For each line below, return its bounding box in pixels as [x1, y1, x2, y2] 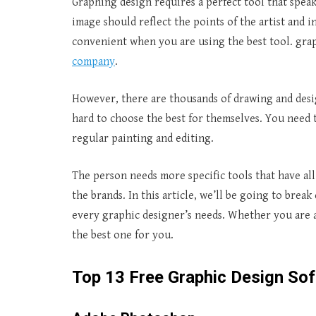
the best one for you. [72, 229, 174, 242]
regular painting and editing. [72, 132, 214, 145]
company [72, 55, 115, 68]
